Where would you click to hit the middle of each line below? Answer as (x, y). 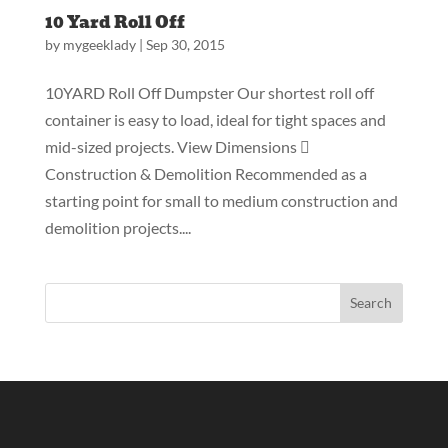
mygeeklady (99, 44)
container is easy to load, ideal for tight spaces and (215, 119)
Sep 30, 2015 (185, 44)
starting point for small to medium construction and (221, 200)
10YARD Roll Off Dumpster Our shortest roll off (209, 92)
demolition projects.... (117, 227)
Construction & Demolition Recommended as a (205, 173)
